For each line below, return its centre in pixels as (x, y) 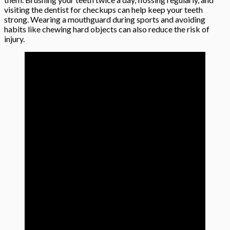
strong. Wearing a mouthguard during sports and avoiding (105, 20)
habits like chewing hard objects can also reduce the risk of (107, 29)
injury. (14, 39)
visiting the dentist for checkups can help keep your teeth (103, 10)
